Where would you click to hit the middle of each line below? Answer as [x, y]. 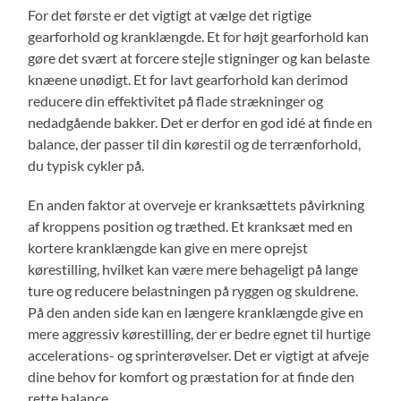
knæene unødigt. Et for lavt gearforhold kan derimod [188, 80]
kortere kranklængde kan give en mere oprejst [168, 248]
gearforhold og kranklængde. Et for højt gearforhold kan [199, 37]
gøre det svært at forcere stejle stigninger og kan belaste [199, 58]
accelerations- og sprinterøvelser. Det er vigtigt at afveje [199, 355]
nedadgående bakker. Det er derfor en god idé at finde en [200, 123]
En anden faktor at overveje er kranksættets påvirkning [196, 205]
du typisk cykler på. [86, 166]
